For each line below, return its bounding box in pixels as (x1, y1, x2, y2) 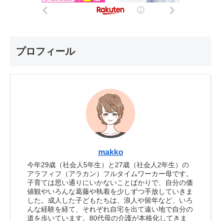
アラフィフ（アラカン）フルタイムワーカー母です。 (27, 169, 193, 178)
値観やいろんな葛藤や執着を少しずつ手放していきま (27, 187, 193, 195)
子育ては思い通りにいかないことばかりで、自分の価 (27, 178, 193, 186)
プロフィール (16, 46, 75, 57)
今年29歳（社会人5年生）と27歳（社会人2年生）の (27, 160, 189, 169)
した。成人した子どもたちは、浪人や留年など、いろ (27, 196, 193, 204)
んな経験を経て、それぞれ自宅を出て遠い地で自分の (27, 205, 193, 213)
